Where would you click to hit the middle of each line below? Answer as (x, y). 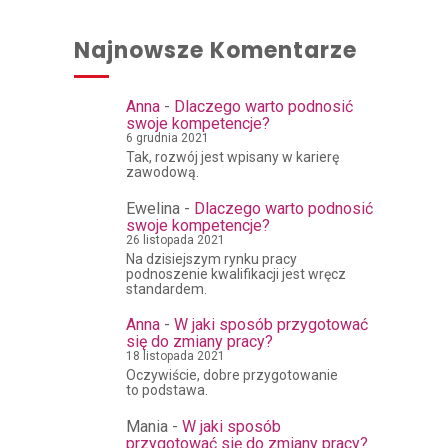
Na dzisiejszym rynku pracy (211, 258)
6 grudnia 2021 (167, 138)
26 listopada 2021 (175, 239)
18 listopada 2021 (175, 356)
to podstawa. (167, 390)
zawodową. (162, 172)
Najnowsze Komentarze (215, 50)
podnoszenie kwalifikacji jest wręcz (236, 273)
